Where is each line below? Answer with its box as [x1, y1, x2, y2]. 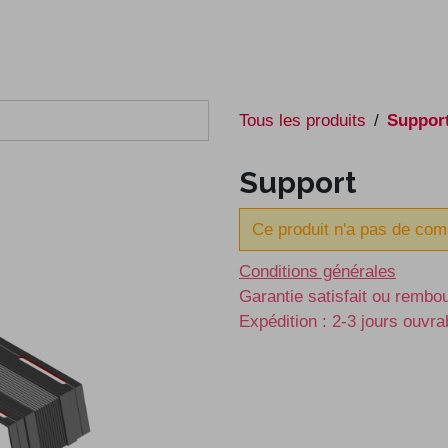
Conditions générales [239, 262, 396, 281]
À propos [107, 29, 172, 46]
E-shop [40, 29, 92, 46]
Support [239, 165, 356, 200]
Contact [205, 29, 261, 46]
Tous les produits [239, 111, 366, 130]
